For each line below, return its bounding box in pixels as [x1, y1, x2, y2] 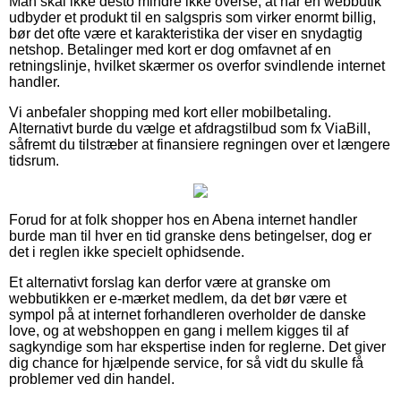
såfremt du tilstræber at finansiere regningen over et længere [9, 136, 390, 152]
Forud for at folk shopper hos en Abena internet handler [9, 211, 357, 227]
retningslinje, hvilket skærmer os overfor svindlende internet [9, 57, 385, 73]
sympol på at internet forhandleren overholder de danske [9, 306, 366, 322]
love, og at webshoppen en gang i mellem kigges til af [9, 322, 348, 338]
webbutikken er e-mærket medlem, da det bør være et [9, 290, 346, 306]
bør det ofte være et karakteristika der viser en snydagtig [9, 25, 363, 41]
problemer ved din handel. [9, 371, 175, 387]
